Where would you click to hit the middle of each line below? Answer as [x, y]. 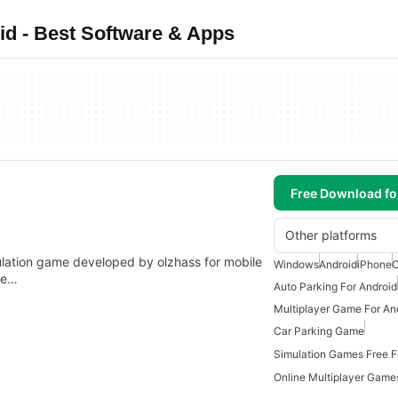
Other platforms [331, 235]
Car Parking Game [319, 331]
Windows [296, 264]
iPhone [374, 264]
